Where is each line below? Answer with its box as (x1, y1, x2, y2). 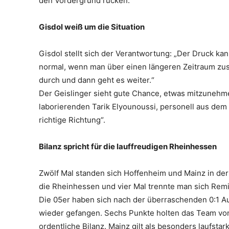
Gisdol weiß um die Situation (39, 21, 145, 32)
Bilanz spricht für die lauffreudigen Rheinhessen (39, 141, 217, 151)
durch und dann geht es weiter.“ (39, 75, 154, 85)
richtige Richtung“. (39, 114, 105, 125)
